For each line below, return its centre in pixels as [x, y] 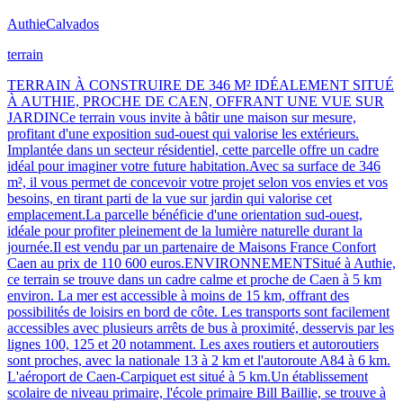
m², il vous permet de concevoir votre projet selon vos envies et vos [197, 182]
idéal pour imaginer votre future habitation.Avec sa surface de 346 [194, 166]
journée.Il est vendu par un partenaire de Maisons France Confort [192, 246]
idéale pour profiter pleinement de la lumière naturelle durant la [185, 230]
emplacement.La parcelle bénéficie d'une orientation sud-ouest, [185, 214]
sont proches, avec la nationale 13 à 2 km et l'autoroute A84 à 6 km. [199, 360]
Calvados [72, 23]
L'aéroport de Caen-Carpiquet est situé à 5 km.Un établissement [188, 376]
